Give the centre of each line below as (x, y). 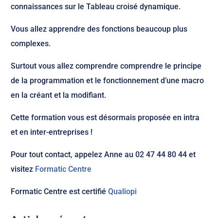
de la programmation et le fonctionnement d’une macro (108, 81)
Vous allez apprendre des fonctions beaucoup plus (99, 29)
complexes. (31, 44)
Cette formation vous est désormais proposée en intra (105, 118)
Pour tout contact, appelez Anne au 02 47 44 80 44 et (103, 154)
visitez (23, 169)
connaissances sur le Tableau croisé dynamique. (96, 7)
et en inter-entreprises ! (52, 132)
